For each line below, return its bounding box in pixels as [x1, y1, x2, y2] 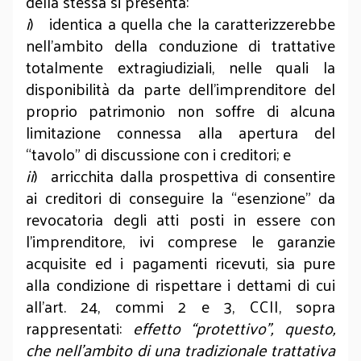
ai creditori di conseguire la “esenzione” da [26, 183, 335, 212]
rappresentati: [26, 313, 133, 342]
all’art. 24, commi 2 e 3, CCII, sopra [26, 292, 335, 321]
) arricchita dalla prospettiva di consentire [34, 161, 335, 190]
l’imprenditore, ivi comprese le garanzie [26, 226, 335, 255]
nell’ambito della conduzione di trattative [26, 31, 335, 60]
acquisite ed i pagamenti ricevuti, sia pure [26, 248, 335, 277]
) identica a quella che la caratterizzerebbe [30, 9, 335, 38]
